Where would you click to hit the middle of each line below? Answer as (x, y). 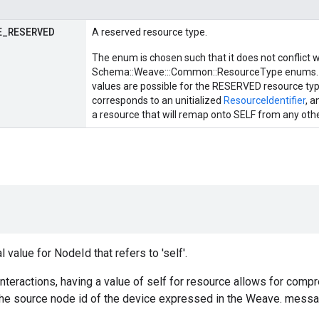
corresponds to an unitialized (158, 101)
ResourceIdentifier (265, 101)
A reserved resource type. (150, 32)
